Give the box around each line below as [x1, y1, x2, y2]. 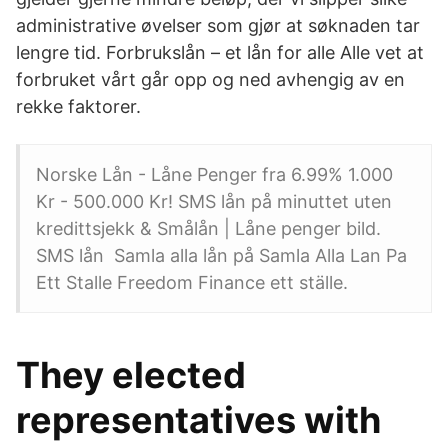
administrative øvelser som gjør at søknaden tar [16, 15, 420, 36]
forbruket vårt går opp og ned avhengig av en [16, 69, 405, 90]
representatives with [16, 398, 381, 442]
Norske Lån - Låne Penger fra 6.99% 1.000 [36, 164, 393, 185]
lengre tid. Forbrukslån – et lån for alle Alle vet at [16, 42, 424, 63]
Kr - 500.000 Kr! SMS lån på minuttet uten [36, 191, 392, 212]
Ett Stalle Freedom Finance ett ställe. [36, 272, 348, 293]
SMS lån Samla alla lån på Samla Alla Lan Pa [36, 245, 407, 266]
